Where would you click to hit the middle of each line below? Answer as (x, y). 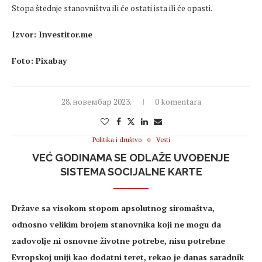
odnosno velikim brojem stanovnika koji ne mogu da (116, 225)
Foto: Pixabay (39, 61)
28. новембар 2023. (96, 102)
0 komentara (178, 102)
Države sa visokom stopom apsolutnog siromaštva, (113, 208)
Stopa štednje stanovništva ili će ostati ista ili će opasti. (112, 8)
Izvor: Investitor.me (52, 35)
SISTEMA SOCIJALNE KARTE (131, 172)
